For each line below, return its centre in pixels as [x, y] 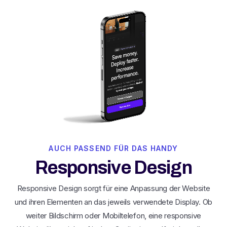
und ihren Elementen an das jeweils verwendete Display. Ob [113, 202]
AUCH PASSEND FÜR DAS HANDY [113, 148]
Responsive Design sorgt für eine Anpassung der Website [113, 188]
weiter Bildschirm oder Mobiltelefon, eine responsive [113, 216]
